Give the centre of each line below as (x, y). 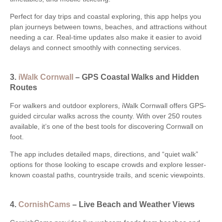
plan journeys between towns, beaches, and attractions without (108, 27)
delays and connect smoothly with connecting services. (96, 48)
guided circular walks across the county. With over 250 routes (106, 116)
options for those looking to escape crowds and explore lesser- (108, 165)
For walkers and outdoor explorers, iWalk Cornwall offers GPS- (108, 106)
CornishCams (44, 204)
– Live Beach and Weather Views (133, 204)
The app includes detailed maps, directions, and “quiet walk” (104, 154)
